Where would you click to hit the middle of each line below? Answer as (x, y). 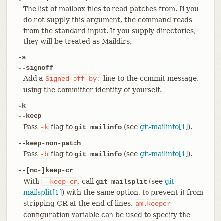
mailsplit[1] (42, 192)
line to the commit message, (150, 78)
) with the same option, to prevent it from (132, 192)
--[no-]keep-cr (45, 170)
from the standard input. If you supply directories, (109, 30)
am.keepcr (153, 203)
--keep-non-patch (49, 143)
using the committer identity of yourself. (92, 90)
